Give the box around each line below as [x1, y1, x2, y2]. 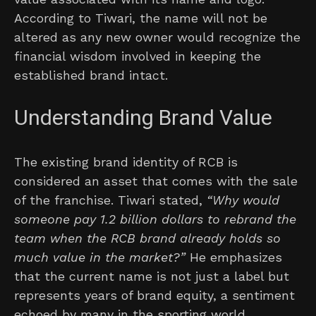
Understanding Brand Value [14, 102, 272, 134]
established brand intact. [14, 67, 168, 83]
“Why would [207, 192, 279, 207]
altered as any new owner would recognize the [14, 29, 300, 44]
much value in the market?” [14, 249, 186, 265]
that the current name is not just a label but [14, 268, 289, 284]
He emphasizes [186, 249, 282, 265]
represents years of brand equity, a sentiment [14, 287, 295, 303]
